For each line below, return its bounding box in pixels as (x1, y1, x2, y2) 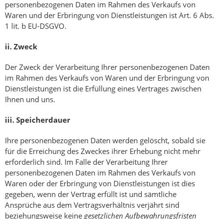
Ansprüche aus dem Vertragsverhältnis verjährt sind (5, 200, 179, 210)
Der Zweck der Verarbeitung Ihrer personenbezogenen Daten (5, 62, 210, 72)
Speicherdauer (16, 115, 70, 125)
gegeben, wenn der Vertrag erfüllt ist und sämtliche (5, 189, 176, 199)
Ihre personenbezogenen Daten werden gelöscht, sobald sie (5, 135, 205, 146)
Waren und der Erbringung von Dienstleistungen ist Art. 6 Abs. (5, 10, 214, 21)
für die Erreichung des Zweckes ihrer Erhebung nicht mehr (5, 146, 200, 156)
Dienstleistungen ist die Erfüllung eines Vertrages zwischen (5, 84, 201, 94)
